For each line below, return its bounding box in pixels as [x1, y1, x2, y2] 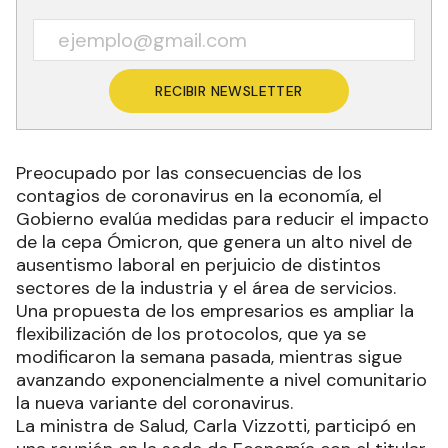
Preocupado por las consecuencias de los [16, 160, 362, 185]
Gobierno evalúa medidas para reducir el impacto [16, 206, 429, 231]
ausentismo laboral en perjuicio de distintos [16, 252, 381, 277]
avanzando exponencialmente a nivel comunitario [16, 367, 427, 392]
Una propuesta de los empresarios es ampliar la [16, 298, 414, 323]
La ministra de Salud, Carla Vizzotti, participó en [16, 413, 416, 438]
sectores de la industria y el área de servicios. [16, 275, 396, 300]
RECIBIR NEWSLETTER [155, 81, 303, 100]
